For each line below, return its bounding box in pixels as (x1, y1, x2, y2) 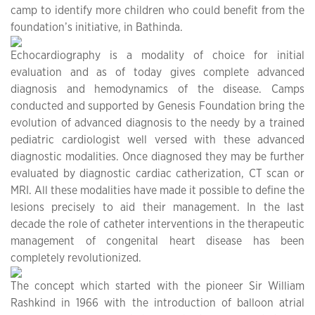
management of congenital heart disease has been (11, 235, 304, 247)
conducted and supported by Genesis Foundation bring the (11, 100, 304, 112)
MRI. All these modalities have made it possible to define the (11, 184, 304, 196)
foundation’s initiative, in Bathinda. (11, 21, 183, 33)
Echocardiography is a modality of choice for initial (11, 49, 304, 61)
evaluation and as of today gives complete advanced (11, 66, 304, 78)
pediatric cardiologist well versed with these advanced (11, 134, 304, 146)
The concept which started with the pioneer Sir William (11, 280, 304, 292)
